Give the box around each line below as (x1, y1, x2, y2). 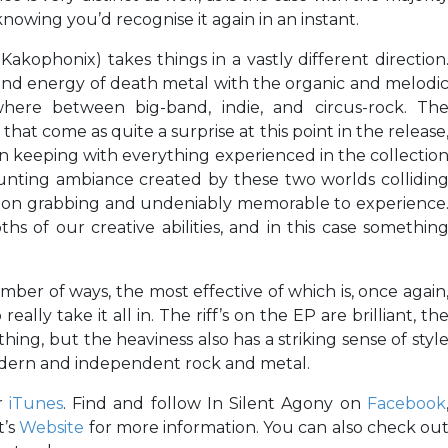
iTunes (8, 394, 63, 414)
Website (19, 418, 85, 438)
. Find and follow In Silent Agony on (62, 394, 368, 414)
